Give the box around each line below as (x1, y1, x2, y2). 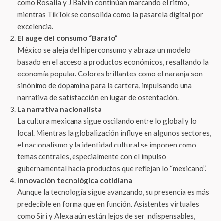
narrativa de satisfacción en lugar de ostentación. (17, 93, 179, 102)
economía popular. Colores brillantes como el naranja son (17, 69, 203, 78)
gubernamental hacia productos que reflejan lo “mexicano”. (17, 164, 206, 173)
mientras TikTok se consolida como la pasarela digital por (17, 10, 203, 19)
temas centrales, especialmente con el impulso (17, 152, 166, 161)
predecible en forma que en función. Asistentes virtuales (17, 199, 199, 208)
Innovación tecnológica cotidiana (17, 176, 132, 184)
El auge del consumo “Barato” (17, 34, 118, 42)
